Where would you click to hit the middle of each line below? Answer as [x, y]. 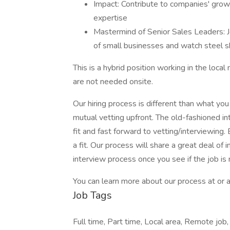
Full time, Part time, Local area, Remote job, [151, 222]
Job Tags [92, 195]
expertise [110, 18]
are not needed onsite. [113, 82]
